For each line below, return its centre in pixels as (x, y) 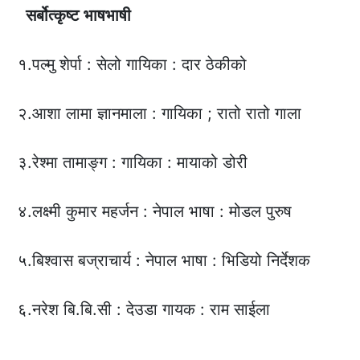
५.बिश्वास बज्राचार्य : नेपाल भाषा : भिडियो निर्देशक (164, 261)
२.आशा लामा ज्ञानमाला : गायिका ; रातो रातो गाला (160, 114)
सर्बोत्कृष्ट (51, 16)
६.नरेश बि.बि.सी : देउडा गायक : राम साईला (144, 310)
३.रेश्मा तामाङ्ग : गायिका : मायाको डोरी (133, 163)
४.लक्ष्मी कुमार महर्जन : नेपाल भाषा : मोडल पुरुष (155, 212)
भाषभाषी (108, 16)
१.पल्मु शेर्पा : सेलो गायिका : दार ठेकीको (133, 65)
